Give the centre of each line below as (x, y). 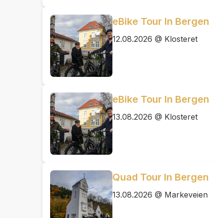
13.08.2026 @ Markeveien (160, 195)
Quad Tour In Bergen (161, 177)
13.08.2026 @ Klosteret (155, 117)
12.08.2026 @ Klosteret (155, 39)
